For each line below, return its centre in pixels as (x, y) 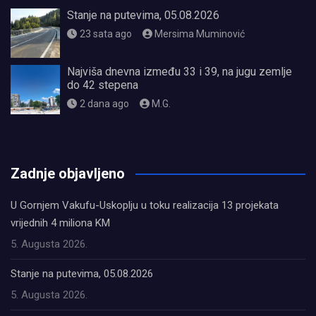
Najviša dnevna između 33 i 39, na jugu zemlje (180, 71)
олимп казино (44, 151)
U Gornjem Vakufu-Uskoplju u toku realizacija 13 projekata (145, 205)
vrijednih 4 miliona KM (60, 223)
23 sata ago (105, 34)
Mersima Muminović (200, 34)
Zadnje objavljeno (68, 173)
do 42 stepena (103, 85)
